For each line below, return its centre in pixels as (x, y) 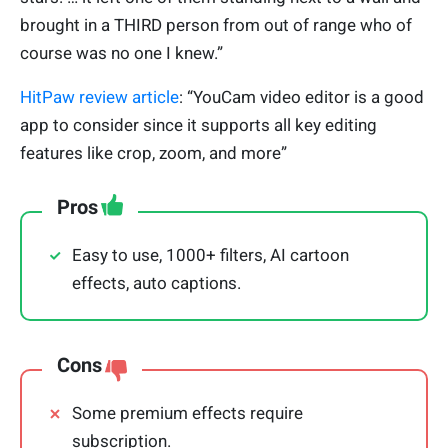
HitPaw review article (99, 97)
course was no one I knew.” (121, 53)
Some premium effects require (187, 413)
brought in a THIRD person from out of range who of (216, 25)
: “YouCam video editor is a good (301, 97)
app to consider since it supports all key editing (198, 125)
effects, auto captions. (156, 283)
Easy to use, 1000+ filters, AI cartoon (210, 255)
